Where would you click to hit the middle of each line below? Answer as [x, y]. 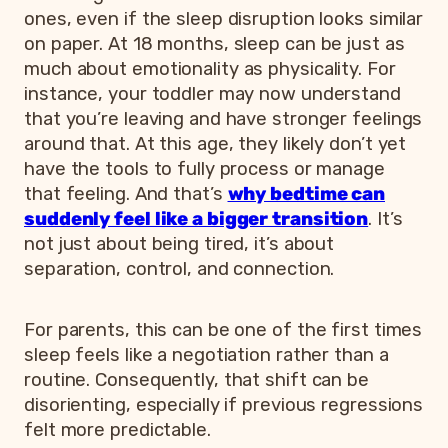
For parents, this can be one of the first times [223, 330]
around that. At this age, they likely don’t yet [215, 144]
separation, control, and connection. [179, 269]
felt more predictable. [117, 430]
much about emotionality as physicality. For [210, 69]
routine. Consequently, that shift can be [196, 380]
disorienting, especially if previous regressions [224, 405]
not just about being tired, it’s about [179, 244]
